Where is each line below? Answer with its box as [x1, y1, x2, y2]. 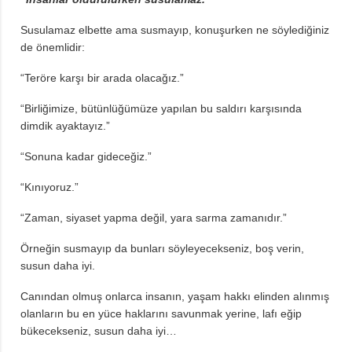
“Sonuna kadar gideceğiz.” [20, 149, 152, 163]
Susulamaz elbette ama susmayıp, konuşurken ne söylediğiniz [20, 23, 329, 36]
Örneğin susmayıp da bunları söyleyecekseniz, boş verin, [20, 241, 304, 255]
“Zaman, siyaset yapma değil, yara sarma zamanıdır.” [20, 211, 287, 224]
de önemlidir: [20, 40, 85, 53]
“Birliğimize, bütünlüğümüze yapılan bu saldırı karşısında [20, 101, 302, 115]
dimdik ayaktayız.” [20, 119, 110, 132]
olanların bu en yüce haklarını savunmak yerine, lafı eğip [20, 306, 302, 320]
